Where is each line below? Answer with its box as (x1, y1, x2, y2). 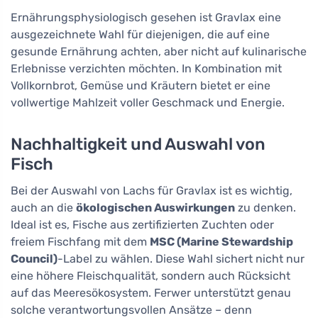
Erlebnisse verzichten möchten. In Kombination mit (11, 62, 282, 76)
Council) (11, 252, 57, 266)
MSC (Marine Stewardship (150, 235, 293, 249)
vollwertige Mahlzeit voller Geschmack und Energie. (11, 96, 285, 110)
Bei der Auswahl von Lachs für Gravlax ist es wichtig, (11, 184, 292, 198)
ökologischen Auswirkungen (76, 201, 235, 215)
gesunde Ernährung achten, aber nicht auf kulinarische (11, 45, 307, 59)
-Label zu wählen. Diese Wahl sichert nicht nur (57, 252, 305, 266)
